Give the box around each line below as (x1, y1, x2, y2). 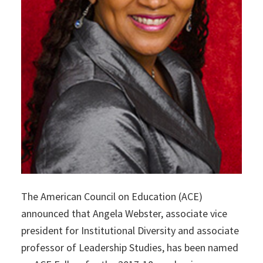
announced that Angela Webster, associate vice (21, 207, 227, 221)
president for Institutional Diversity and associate (21, 224, 239, 238)
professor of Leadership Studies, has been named (21, 241, 238, 255)
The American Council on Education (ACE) (21, 190, 203, 204)
